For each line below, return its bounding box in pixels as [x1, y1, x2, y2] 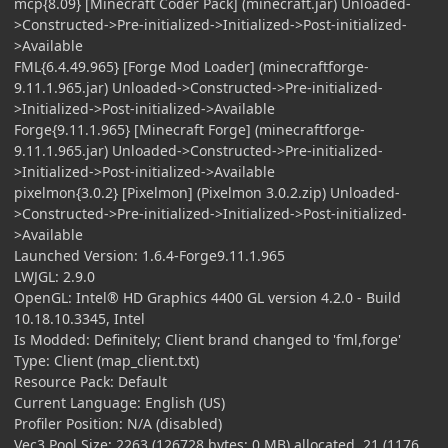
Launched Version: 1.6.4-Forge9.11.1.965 [14, 245, 285, 265]
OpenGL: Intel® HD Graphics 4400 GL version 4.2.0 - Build [14, 287, 401, 307]
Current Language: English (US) [14, 392, 225, 412]
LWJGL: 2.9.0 [14, 266, 95, 286]
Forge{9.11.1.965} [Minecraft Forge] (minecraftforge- [14, 119, 365, 139]
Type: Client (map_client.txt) [14, 350, 199, 370]
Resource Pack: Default [14, 371, 167, 391]
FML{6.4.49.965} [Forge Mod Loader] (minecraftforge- [14, 56, 369, 76]
